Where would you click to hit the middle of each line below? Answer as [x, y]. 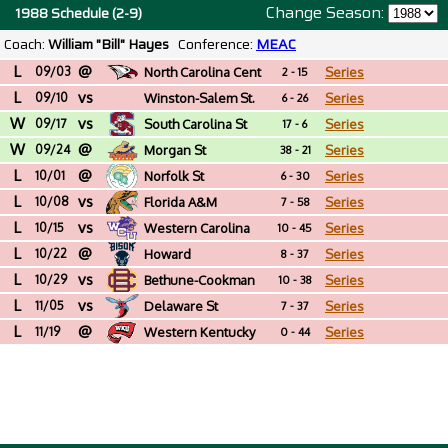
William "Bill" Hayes [108, 44]
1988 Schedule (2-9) [78, 13]
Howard [168, 254]
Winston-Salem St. [200, 98]
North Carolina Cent [203, 72]
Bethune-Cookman [200, 280]
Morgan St [175, 150]
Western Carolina [197, 228]
